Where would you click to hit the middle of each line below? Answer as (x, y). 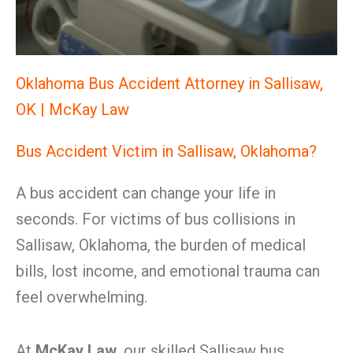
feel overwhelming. (82, 297)
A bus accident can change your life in (146, 193)
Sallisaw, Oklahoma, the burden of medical (161, 245)
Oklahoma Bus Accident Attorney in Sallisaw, (169, 84)
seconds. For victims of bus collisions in (156, 219)
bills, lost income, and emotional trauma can (168, 271)
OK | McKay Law (72, 110)
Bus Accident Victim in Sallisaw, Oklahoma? (166, 151)
